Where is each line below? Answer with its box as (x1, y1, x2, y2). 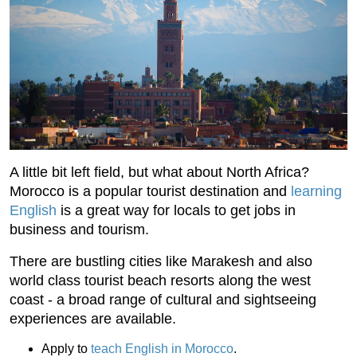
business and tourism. (10, 221, 149, 237)
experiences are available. (10, 310, 176, 327)
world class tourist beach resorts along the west (10, 272, 311, 288)
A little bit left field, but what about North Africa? (10, 163, 309, 180)
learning (291, 182, 342, 199)
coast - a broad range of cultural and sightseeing (10, 291, 316, 308)
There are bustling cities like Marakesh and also (10, 253, 312, 269)
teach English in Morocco (91, 341, 233, 355)
